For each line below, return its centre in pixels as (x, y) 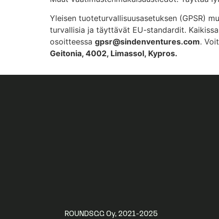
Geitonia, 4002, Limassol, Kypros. (114, 53)
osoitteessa (72, 41)
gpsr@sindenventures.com (147, 41)
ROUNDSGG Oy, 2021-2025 (111, 213)
